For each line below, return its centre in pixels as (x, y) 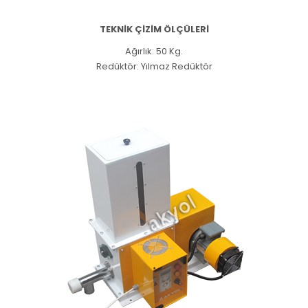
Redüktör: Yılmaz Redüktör (154, 66)
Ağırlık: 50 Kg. (154, 51)
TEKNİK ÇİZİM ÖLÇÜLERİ (154, 29)
